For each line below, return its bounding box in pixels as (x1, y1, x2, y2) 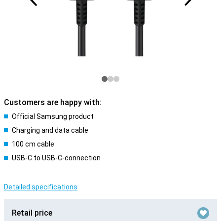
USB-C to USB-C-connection (12, 154, 101, 162)
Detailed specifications (4, 183, 77, 191)
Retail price (12, 208, 52, 218)
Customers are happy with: (4, 98, 102, 107)
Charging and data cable (12, 126, 88, 134)
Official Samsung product (12, 112, 94, 120)
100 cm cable (12, 140, 54, 148)
